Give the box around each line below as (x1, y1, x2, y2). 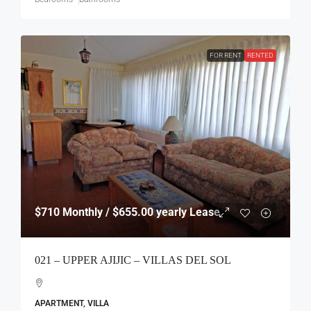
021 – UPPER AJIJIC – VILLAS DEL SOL (35, 254, 231, 267)
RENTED (247, 51, 274, 60)
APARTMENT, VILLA (35, 299, 109, 309)
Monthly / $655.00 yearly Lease (60, 205, 220, 219)
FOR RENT (210, 51, 242, 60)
